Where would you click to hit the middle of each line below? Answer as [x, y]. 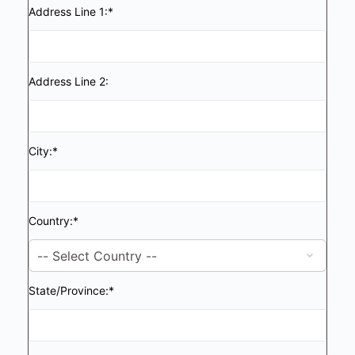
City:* [43, 151]
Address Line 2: [69, 81]
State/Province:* [71, 290]
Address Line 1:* [71, 11]
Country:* [53, 221]
